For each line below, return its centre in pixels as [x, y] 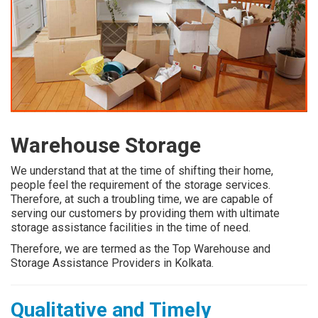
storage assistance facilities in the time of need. [131, 228]
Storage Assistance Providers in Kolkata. [112, 263]
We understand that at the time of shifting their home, [142, 171]
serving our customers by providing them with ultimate [145, 214]
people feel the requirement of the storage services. [141, 185]
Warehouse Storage [106, 146]
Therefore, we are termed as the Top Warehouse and [141, 249]
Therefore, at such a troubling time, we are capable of [142, 199]
